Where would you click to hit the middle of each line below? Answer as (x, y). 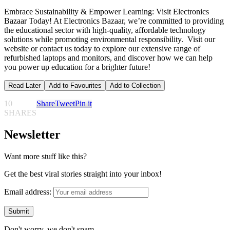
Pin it (83, 104)
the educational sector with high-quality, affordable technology (105, 30)
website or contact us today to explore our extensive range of (102, 49)
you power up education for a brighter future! (77, 67)
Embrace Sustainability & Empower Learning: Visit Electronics (107, 12)
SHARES (20, 113)
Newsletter (32, 135)
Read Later (24, 86)
